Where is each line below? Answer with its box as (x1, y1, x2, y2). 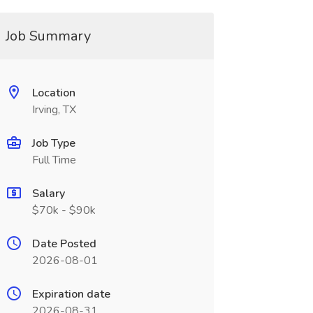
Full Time (31, 152, 76, 168)
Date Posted (31, 236, 96, 252)
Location (31, 85, 75, 101)
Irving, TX (31, 102, 76, 117)
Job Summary (5, 27, 91, 45)
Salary (31, 186, 65, 201)
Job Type (31, 136, 75, 151)
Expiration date (31, 286, 110, 302)
